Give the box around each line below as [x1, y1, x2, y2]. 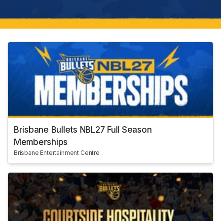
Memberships [14, 137, 68, 147]
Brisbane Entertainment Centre [14, 149, 100, 157]
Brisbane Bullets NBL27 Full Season [14, 125, 152, 135]
